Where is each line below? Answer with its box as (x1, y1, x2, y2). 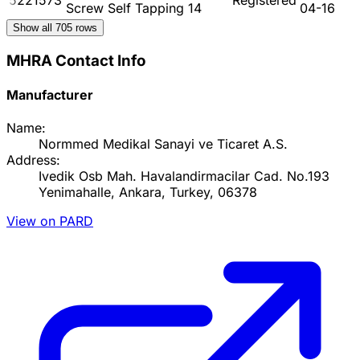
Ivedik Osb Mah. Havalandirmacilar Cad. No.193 (39, 168, 329, 185)
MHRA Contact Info (6, 51, 145, 70)
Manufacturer (6, 86, 93, 103)
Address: (6, 152, 60, 169)
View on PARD (6, 213, 93, 230)
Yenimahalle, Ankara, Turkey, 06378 (39, 184, 257, 201)
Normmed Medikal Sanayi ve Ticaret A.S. (39, 136, 288, 153)
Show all (13, 21, 55, 34)
